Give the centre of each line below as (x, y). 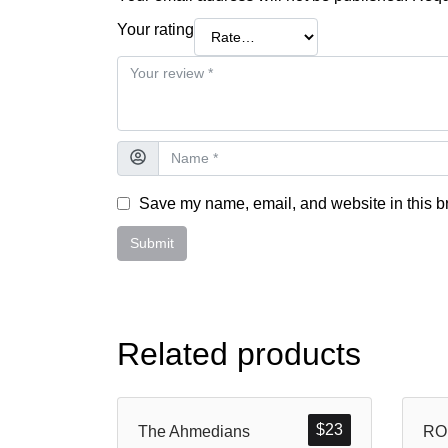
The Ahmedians (194, 431)
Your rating (155, 29)
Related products (239, 353)
